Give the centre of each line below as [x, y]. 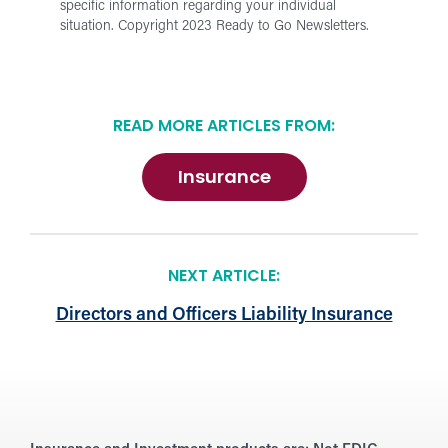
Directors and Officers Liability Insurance [224, 315]
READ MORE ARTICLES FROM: [224, 127]
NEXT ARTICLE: [224, 276]
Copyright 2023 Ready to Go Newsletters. [243, 26]
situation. [89, 26]
